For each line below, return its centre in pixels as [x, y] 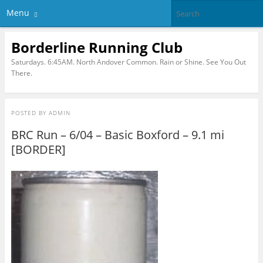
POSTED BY [30, 113]
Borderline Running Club [97, 47]
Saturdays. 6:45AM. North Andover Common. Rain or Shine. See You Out [128, 62]
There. [21, 73]
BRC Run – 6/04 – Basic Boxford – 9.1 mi [117, 135]
